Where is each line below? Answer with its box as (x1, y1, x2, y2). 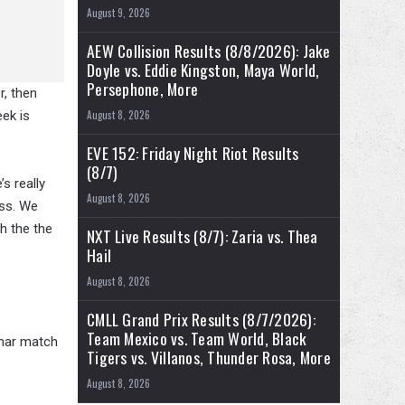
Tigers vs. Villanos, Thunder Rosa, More (87, 345, 331, 370)
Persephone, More (87, 77, 198, 101)
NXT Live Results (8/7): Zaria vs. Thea (87, 224, 318, 249)
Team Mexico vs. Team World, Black (87, 326, 307, 351)
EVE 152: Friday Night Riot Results (87, 141, 299, 165)
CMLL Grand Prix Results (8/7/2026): (87, 307, 316, 332)
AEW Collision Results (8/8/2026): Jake (87, 39, 331, 63)
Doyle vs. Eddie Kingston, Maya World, (87, 58, 320, 82)
